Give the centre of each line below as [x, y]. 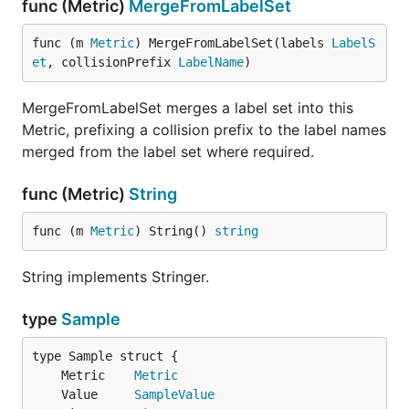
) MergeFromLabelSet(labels [233, 43]
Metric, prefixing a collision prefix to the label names [204, 130]
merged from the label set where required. [168, 152]
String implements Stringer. [115, 277]
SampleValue [174, 394]
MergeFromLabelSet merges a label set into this [188, 108]
